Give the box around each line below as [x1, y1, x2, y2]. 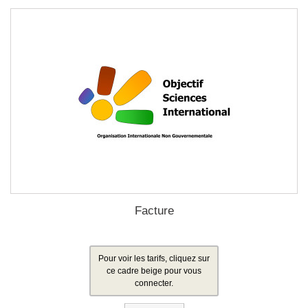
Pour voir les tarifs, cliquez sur [98, 254, 210, 263]
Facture [134, 204, 174, 217]
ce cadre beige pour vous [107, 266, 201, 276]
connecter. [135, 278, 173, 288]
